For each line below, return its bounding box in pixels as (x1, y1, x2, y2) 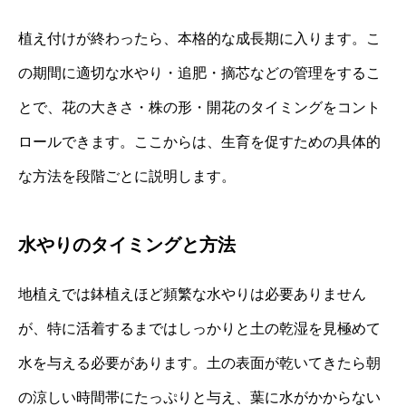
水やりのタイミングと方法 (18, 235, 236, 256)
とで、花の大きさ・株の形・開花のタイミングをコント (18, 100, 381, 116)
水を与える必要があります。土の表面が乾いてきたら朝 (18, 355, 381, 372)
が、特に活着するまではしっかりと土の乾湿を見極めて (18, 321, 381, 337)
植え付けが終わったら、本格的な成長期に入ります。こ (18, 31, 381, 47)
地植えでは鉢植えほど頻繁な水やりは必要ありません (18, 286, 366, 303)
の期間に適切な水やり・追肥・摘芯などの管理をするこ (18, 65, 381, 82)
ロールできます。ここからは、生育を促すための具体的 (18, 134, 381, 150)
